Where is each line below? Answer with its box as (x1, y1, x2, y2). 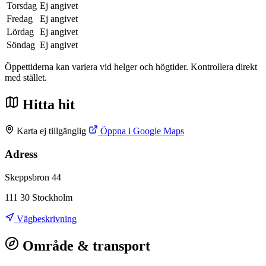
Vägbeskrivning (14, 213, 77, 224)
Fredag (7, 14, 33, 24)
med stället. (5, 72, 47, 83)
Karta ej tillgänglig (17, 126, 86, 137)
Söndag (7, 40, 35, 50)
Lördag (7, 27, 34, 37)
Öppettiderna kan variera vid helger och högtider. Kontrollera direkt (5, 62, 257, 72)
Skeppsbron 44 (5, 172, 61, 182)
